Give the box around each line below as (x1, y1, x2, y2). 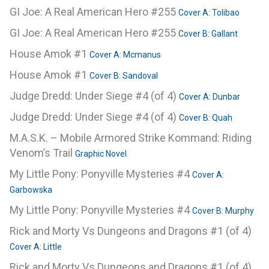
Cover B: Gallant (178, 29, 238, 39)
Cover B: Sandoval (89, 71, 158, 81)
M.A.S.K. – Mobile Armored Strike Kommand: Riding (10, 131, 252, 145)
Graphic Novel (75, 149, 127, 159)
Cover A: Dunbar (179, 92, 240, 102)
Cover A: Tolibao (178, 8, 240, 18)
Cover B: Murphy (192, 206, 254, 216)
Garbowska (10, 185, 52, 195)
